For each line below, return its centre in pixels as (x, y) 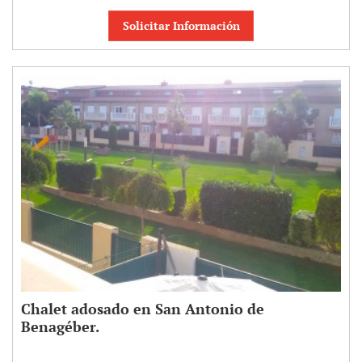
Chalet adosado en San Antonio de (143, 308)
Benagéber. (60, 326)
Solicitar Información (181, 25)
